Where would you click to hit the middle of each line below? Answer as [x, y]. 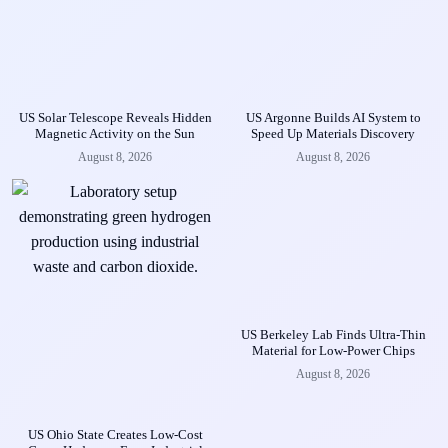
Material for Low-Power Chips [333, 350]
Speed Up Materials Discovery [333, 133]
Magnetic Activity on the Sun [115, 133]
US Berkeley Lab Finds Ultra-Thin [333, 334]
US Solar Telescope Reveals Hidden [115, 117]
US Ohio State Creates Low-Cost [115, 434]
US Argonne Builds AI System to [333, 117]
